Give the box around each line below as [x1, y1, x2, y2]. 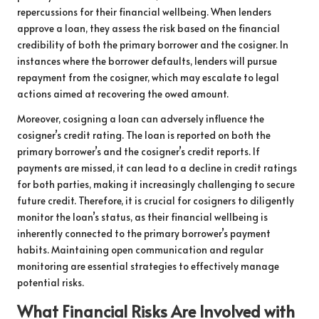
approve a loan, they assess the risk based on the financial [17, 21, 280, 35]
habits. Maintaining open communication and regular [17, 242, 263, 256]
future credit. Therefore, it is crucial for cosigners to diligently [17, 193, 294, 207]
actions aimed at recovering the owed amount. [17, 86, 229, 100]
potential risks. [17, 275, 84, 289]
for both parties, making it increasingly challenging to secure [17, 177, 295, 191]
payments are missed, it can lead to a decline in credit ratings [17, 160, 297, 174]
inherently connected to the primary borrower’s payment [17, 226, 271, 240]
